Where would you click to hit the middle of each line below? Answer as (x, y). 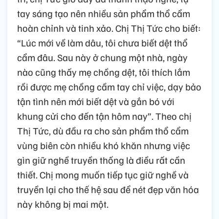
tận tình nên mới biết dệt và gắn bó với (96, 101)
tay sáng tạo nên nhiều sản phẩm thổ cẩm (104, 13)
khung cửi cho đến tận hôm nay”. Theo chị (104, 116)
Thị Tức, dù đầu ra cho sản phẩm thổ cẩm (103, 130)
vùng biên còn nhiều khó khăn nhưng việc (104, 145)
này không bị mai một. (63, 204)
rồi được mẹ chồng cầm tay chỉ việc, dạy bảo (109, 86)
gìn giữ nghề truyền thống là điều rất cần (101, 160)
